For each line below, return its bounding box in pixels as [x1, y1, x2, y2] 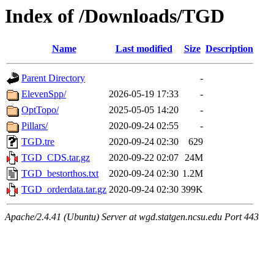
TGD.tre [21, 136, 54, 147]
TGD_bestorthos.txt [21, 168, 98, 179]
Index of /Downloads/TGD [5, 5, 224, 27]
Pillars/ [21, 120, 48, 131]
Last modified [115, 43, 172, 54]
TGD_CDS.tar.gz [21, 152, 90, 163]
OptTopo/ [21, 105, 59, 116]
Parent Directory [21, 73, 85, 84]
